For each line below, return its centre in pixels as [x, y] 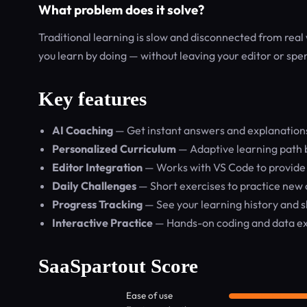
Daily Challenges [94, 186]
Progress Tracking [97, 204]
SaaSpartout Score [118, 266]
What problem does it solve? [121, 10]
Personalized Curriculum [114, 149]
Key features [93, 99]
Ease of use [149, 295]
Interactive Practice [102, 223]
